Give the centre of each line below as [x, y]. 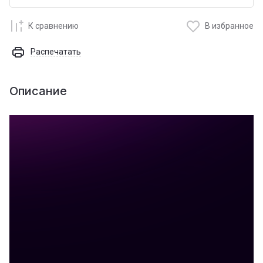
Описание [38, 91]
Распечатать [56, 52]
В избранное [229, 26]
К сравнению [53, 26]
